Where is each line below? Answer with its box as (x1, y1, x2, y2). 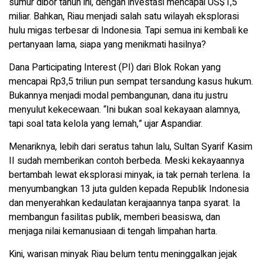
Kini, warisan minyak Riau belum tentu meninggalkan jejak (9, 247, 237, 262)
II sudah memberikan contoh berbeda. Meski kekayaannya (9, 154, 244, 168)
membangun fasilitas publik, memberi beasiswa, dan (9, 210, 220, 225)
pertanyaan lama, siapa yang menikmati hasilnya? (9, 38, 206, 52)
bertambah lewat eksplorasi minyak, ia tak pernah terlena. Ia (9, 168, 250, 183)
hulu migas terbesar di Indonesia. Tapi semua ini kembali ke (9, 23, 248, 38)
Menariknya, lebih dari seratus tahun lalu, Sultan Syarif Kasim (9, 140, 252, 154)
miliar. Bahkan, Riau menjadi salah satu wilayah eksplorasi (9, 9, 239, 24)
